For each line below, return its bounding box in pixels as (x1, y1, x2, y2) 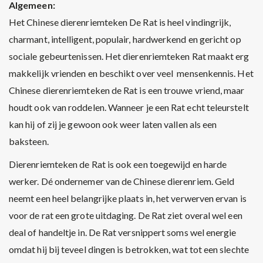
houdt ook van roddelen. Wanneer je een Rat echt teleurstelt (9, 102, 249, 113)
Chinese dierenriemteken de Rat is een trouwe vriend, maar (9, 85, 245, 96)
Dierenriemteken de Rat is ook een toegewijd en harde (9, 159, 227, 170)
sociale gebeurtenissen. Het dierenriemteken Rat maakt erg (9, 50, 249, 62)
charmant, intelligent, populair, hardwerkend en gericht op (9, 33, 241, 45)
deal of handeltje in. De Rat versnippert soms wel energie (9, 227, 237, 238)
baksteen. (9, 136, 49, 147)
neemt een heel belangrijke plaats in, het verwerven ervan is (9, 193, 247, 204)
